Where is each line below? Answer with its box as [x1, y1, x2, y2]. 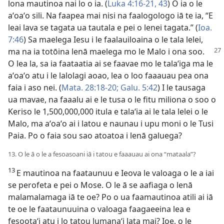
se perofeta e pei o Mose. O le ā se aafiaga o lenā [8, 179, 192, 190]
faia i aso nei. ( [8, 82, 61, 93]
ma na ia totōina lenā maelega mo [8, 46, 138, 57]
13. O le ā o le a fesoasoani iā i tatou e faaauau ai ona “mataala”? [8, 149, 196, 158]
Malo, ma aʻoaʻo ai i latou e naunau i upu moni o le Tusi [8, 118, 213, 129]
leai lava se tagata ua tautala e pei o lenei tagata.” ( [8, 22, 198, 33]
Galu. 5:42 [118, 82, 157, 93]
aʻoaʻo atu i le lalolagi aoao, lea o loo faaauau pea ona [8, 70, 208, 81]
